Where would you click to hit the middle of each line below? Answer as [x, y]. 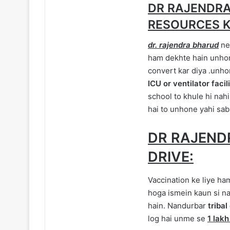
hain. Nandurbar [177, 205]
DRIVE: [171, 157]
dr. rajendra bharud [183, 45]
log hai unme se [178, 218]
